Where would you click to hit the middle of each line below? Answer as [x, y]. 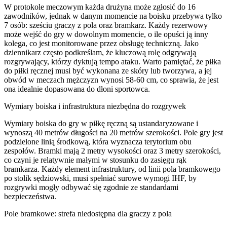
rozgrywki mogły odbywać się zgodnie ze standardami [91, 187]
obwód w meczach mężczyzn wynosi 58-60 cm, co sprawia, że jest [111, 80]
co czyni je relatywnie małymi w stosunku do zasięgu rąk [95, 160]
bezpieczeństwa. [30, 196]
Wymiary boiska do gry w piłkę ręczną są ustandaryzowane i [101, 123]
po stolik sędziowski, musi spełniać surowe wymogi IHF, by [100, 178]
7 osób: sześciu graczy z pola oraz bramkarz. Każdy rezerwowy [106, 25]
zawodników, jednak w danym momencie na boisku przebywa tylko [113, 16]
